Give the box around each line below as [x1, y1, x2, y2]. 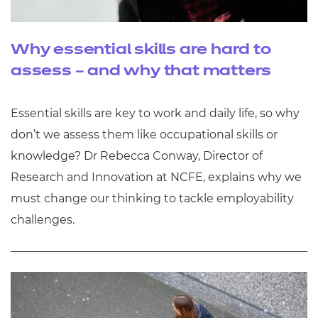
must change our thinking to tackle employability [11, 191, 294, 205]
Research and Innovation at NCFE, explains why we [11, 170, 302, 184]
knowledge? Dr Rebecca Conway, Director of [11, 148, 263, 163]
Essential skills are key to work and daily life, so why [11, 106, 300, 120]
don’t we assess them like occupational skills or [11, 127, 278, 141]
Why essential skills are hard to [11, 42, 271, 57]
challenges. [11, 212, 75, 226]
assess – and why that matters [11, 63, 272, 78]
